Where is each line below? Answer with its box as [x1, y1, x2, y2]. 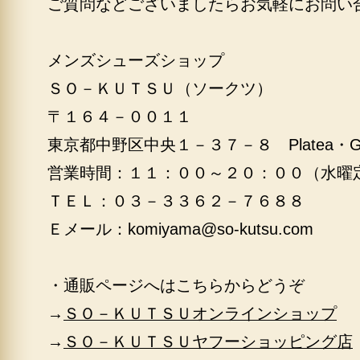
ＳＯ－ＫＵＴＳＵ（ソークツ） [47, 80, 272, 97]
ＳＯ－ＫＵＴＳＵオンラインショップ [63, 305, 337, 322]
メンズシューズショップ [47, 51, 224, 69]
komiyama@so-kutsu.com [128, 220, 313, 238]
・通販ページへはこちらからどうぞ [47, 276, 305, 294]
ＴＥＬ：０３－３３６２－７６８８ [47, 192, 305, 210]
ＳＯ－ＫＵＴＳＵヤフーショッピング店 [63, 333, 353, 350]
